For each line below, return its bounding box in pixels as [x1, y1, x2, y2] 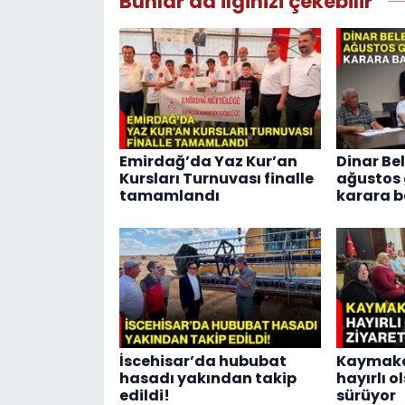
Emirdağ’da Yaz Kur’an [118, 151, 297, 173]
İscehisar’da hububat [118, 350, 287, 372]
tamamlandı [118, 185, 220, 207]
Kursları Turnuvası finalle [118, 168, 314, 190]
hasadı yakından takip [118, 367, 297, 389]
